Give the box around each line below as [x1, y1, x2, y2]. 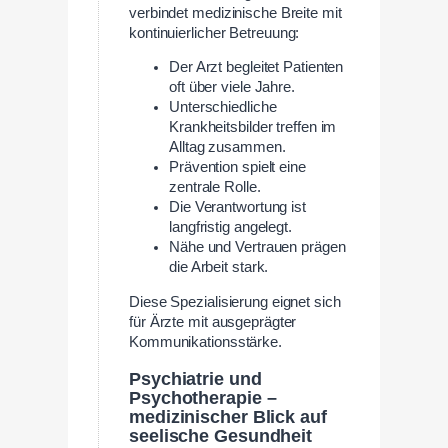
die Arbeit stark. [169, 259, 269, 276]
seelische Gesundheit [129, 425, 312, 446]
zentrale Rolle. [169, 179, 261, 196]
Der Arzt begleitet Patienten [169, 59, 344, 76]
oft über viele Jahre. [169, 79, 295, 96]
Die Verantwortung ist [169, 199, 306, 216]
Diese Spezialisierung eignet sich [129, 293, 341, 310]
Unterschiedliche [169, 99, 277, 116]
